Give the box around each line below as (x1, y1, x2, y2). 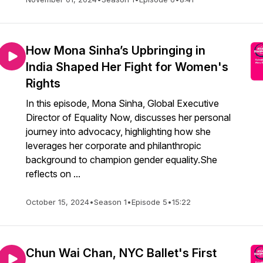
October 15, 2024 (26, 197, 89, 207)
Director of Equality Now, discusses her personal (26, 112, 231, 123)
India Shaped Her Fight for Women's (26, 60, 228, 74)
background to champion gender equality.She (26, 154, 217, 166)
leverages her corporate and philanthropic (26, 140, 201, 151)
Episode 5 (131, 197, 167, 207)
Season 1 (94, 197, 127, 207)
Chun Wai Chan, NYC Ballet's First (26, 246, 217, 260)
